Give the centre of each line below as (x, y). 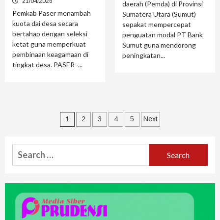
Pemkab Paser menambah (52, 13)
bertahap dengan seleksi (50, 34)
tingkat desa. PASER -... (47, 65)
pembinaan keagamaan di (50, 55)
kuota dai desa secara (45, 24)
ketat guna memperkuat (49, 44)
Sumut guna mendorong (159, 45)
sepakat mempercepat (157, 25)
